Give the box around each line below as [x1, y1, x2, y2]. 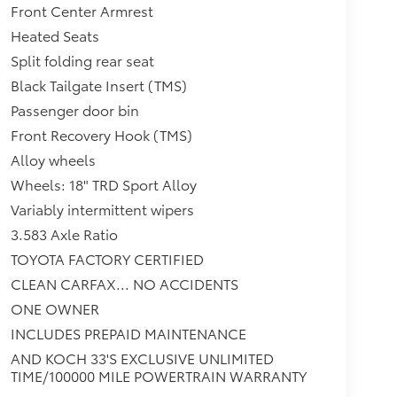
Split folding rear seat [10, 49, 154, 70]
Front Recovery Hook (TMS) [10, 123, 192, 144]
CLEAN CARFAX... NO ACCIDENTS [10, 272, 238, 293]
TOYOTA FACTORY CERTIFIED [10, 247, 204, 269]
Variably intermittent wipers [10, 198, 194, 219]
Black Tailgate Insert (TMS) [10, 74, 187, 95]
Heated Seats [10, 24, 99, 45]
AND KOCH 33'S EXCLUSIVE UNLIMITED [10, 346, 274, 368]
